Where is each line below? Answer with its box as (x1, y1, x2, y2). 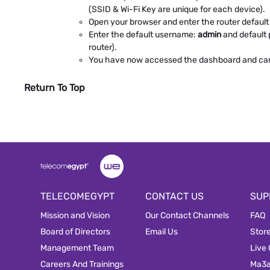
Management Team (40, 242, 114, 253)
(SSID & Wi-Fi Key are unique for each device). (89, 4, 265, 14)
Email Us (145, 226, 178, 237)
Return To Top (24, 81, 85, 93)
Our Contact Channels (145, 210, 229, 221)
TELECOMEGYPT (40, 190, 115, 202)
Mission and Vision (40, 210, 110, 221)
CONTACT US (145, 190, 204, 202)
